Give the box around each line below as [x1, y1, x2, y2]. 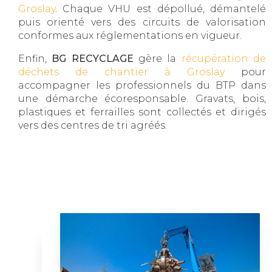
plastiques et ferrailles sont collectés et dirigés [18, 106, 266, 118]
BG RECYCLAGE [52, 52, 134, 64]
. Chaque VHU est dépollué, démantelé [55, 2, 266, 15]
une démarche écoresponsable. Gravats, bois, [18, 92, 266, 104]
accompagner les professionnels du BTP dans [18, 79, 266, 91]
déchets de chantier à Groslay [18, 66, 225, 78]
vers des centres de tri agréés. [18, 119, 167, 131]
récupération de [181, 52, 267, 64]
